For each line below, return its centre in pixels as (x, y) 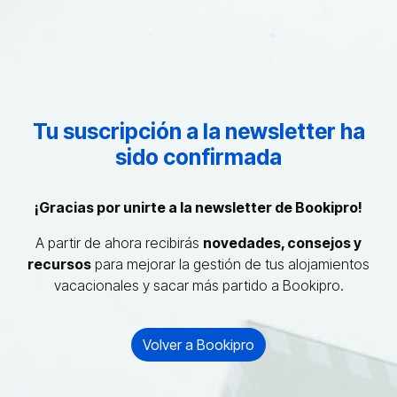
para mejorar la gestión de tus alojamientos (230, 264)
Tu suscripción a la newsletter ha (198, 131)
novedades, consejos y (282, 242)
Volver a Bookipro (198, 344)
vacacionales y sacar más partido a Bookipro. (198, 285)
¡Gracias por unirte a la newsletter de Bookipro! (198, 207)
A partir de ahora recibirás (119, 242)
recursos (59, 264)
